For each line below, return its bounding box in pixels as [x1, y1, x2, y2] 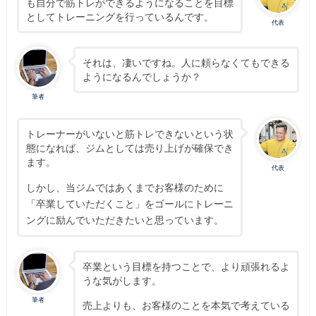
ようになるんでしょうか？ [82, 71, 201, 83]
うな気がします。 [82, 274, 162, 286]
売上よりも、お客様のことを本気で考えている [82, 299, 290, 312]
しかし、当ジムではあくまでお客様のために [25, 181, 224, 193]
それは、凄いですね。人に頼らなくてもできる [82, 56, 290, 69]
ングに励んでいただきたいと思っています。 [25, 213, 224, 226]
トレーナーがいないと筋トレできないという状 [25, 127, 233, 140]
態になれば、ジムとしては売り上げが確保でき [25, 141, 233, 154]
